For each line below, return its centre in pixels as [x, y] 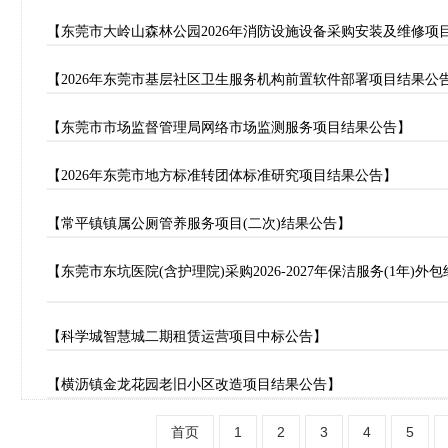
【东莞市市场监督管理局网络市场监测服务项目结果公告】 [229, 127]
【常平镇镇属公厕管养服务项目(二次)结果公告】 [199, 223]
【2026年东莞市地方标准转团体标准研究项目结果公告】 [222, 175]
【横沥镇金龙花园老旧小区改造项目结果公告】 [194, 384]
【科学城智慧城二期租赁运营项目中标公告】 [187, 336]
